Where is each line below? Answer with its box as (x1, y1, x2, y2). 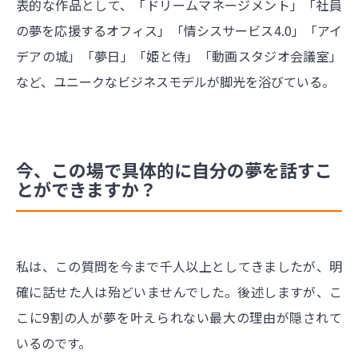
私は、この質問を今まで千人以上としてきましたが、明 (16, 257, 342, 276)
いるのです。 (16, 333, 91, 353)
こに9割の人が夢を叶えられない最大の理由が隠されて (16, 308, 342, 328)
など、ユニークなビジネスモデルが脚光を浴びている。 (16, 72, 335, 92)
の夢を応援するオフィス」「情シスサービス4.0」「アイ (16, 21, 342, 41)
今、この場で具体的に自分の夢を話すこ (16, 157, 332, 183)
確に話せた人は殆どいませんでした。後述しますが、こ (16, 282, 342, 302)
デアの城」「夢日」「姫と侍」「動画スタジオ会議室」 (16, 46, 342, 66)
